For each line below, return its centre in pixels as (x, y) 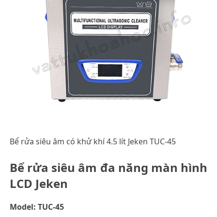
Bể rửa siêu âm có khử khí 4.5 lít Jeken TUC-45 (93, 141)
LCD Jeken (39, 183)
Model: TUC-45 (37, 207)
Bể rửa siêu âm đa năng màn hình (108, 167)
